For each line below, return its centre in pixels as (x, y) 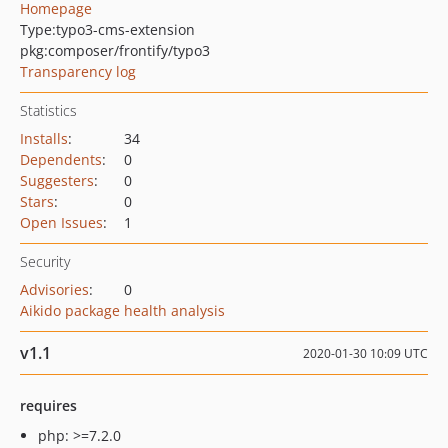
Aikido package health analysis (122, 310)
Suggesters (57, 180)
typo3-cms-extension (125, 29)
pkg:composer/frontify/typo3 (115, 50)
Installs (44, 138)
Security (45, 261)
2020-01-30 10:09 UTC (365, 353)
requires (48, 405)
